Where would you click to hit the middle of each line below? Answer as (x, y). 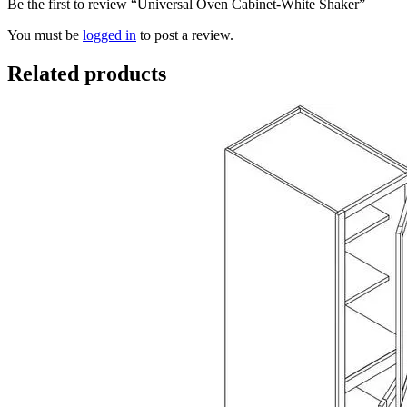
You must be (45, 35)
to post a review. (185, 35)
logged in (109, 35)
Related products (87, 73)
